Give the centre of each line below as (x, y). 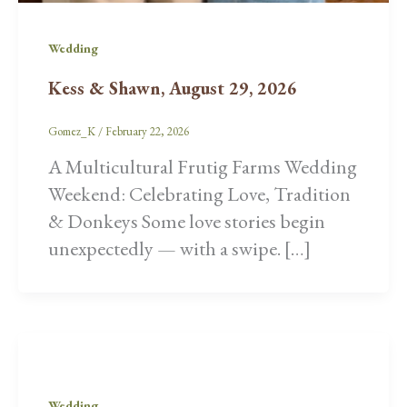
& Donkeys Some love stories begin (187, 222)
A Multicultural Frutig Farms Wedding (203, 167)
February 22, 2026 (147, 131)
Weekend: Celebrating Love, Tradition (199, 194)
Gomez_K (73, 131)
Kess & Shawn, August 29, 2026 (173, 88)
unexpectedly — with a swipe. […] (179, 249)
